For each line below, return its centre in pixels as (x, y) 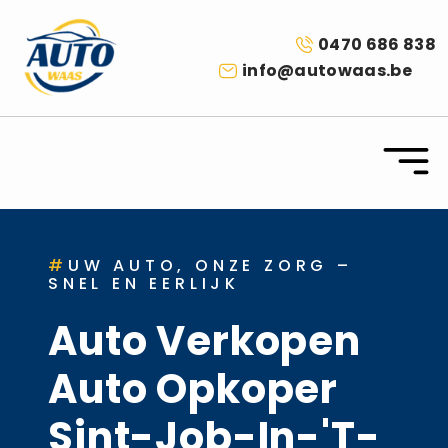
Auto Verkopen (204, 340)
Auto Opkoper (193, 388)
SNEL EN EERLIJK (144, 283)
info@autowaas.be (326, 70)
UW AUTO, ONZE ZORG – (210, 265)
